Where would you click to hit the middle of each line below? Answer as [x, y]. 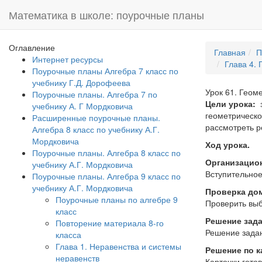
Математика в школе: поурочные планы [106, 15]
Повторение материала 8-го [110, 223]
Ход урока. [227, 144]
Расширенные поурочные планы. [96, 118]
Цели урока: [232, 104]
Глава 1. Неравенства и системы [118, 246]
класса [68, 235]
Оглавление [32, 47]
